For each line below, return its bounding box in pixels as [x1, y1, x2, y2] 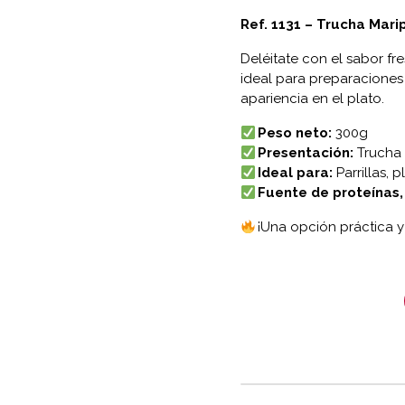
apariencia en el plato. [240, 90, 384, 108]
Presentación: [257, 145, 353, 162]
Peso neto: [257, 125, 332, 142]
